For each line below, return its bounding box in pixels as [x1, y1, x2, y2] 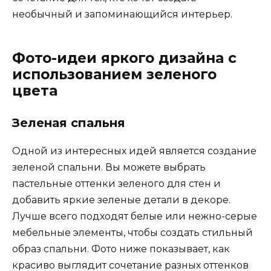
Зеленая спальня [12, 115, 125, 130]
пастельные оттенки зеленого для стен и [12, 177, 221, 189]
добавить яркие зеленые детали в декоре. [12, 194, 230, 206]
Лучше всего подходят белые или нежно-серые [12, 210, 257, 222]
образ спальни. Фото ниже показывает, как [12, 243, 230, 255]
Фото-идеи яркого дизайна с [12, 49, 237, 67]
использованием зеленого [12, 65, 217, 83]
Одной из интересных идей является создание [12, 145, 256, 157]
